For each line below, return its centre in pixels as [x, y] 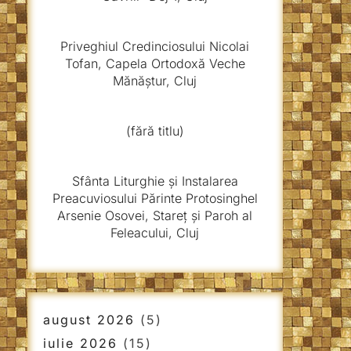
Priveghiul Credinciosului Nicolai [155, 46]
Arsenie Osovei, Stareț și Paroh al [155, 215]
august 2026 [89, 320]
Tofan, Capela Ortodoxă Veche [155, 63]
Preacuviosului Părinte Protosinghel [155, 198]
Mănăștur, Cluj [155, 81]
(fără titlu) [155, 131]
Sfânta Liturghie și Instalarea [155, 181]
